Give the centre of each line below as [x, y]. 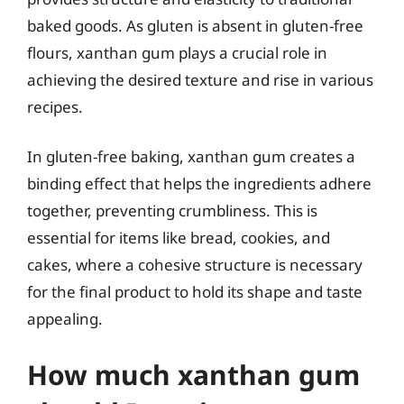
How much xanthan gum [193, 374]
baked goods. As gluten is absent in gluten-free [195, 25]
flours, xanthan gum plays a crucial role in [177, 52]
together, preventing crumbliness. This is [172, 211]
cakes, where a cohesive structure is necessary [195, 265]
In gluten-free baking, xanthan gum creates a [191, 156]
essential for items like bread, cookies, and [179, 238]
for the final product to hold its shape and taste [195, 292]
